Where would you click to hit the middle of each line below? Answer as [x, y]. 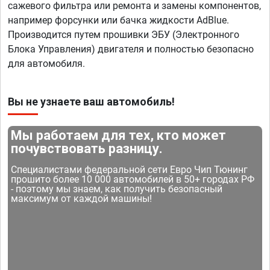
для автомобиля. [46, 64]
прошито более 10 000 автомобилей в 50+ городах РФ [133, 180]
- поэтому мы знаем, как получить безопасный [117, 189]
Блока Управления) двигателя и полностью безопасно [131, 49]
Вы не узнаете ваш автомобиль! [91, 102]
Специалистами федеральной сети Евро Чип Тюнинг [130, 170]
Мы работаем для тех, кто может [119, 136]
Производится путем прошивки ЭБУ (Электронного [124, 35]
